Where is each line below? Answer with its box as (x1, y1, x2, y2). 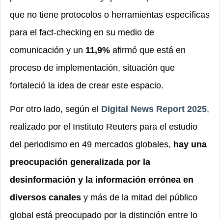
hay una (173, 139, 207, 149)
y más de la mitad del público (81, 192, 197, 202)
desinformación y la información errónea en (10, 175, 193, 185)
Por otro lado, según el (10, 104, 101, 114)
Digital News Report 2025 (101, 104, 207, 114)
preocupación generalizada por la (10, 157, 150, 167)
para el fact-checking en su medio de (10, 27, 154, 37)
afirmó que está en (110, 45, 186, 55)
